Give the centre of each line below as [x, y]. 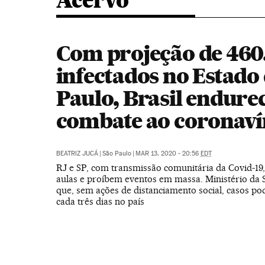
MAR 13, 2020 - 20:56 [168, 153]
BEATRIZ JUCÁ [77, 153]
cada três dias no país [100, 201]
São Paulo [117, 153]
